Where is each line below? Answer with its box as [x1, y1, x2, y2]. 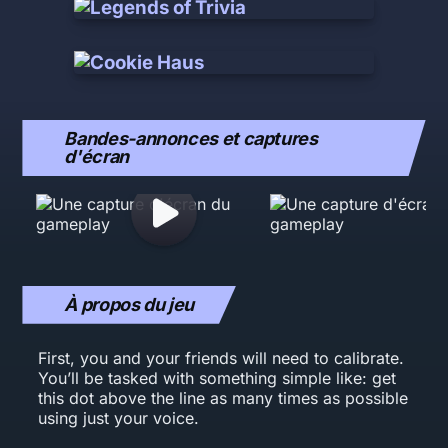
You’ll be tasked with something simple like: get [38, 367, 397, 388]
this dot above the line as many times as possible [38, 387, 409, 408]
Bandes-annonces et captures [64, 127, 318, 149]
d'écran [64, 145, 129, 167]
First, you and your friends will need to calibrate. [38, 347, 405, 368]
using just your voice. [38, 407, 200, 428]
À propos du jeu [64, 293, 195, 315]
